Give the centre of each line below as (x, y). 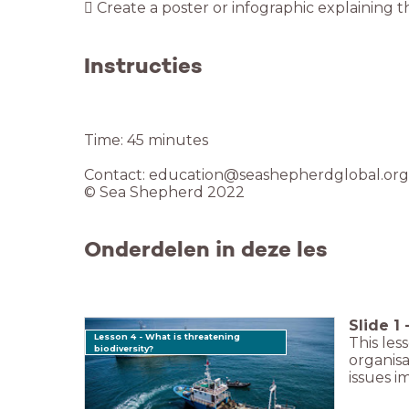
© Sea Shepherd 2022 (164, 192)
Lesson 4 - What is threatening (168, 336)
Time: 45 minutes (146, 140)
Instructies (143, 65)
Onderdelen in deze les (206, 249)
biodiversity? (124, 348)
